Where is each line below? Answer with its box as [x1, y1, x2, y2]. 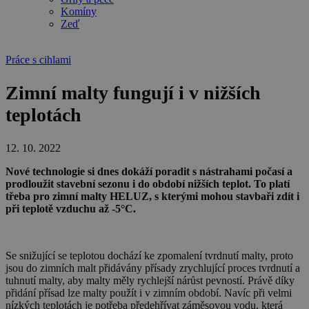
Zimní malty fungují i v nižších [6, 82, 261, 104]
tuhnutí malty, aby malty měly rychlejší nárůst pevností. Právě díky [6, 275, 295, 287]
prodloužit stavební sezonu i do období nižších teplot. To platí [6, 178, 290, 190]
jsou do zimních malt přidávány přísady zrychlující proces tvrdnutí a [6, 262, 300, 275]
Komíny [61, 6, 97, 17]
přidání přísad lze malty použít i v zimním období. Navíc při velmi [6, 287, 292, 299]
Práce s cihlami [6, 54, 71, 66]
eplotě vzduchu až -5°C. [26, 203, 136, 215]
